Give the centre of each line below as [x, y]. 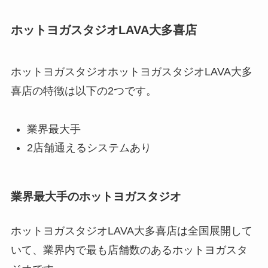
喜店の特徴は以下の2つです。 [83, 91]
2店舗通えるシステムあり [89, 147]
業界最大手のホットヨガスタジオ [96, 197]
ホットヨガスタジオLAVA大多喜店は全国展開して [131, 231]
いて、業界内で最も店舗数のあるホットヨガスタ [129, 250]
